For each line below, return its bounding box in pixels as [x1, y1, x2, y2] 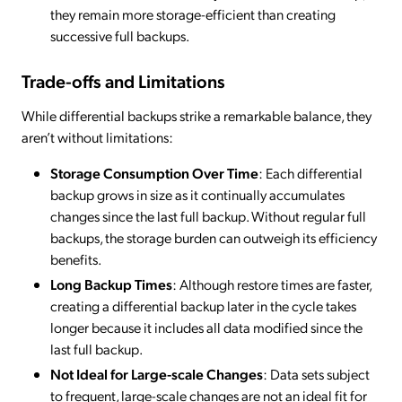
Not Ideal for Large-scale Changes [50, 364, 263, 384]
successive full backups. [50, 26, 189, 46]
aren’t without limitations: [22, 127, 173, 147]
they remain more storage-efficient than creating [50, 4, 336, 24]
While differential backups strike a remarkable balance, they [22, 106, 371, 126]
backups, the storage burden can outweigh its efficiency [50, 228, 377, 248]
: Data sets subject [263, 364, 370, 384]
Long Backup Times [50, 275, 172, 294]
